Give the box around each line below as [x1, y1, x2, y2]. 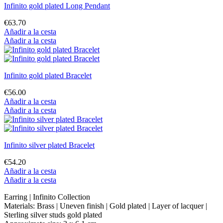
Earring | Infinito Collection [4, 193, 90, 202]
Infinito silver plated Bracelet [4, 141, 95, 150]
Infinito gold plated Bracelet [4, 71, 92, 80]
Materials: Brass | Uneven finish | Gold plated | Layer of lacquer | [4, 202, 207, 211]
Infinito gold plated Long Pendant [4, 1, 110, 10]
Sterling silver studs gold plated [4, 211, 102, 220]
